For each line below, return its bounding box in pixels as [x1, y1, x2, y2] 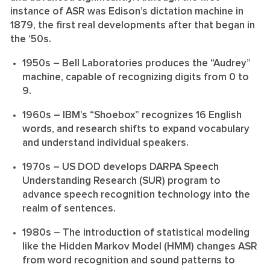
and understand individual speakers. [22, 137, 189, 148]
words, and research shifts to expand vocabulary [22, 124, 250, 134]
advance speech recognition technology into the [22, 189, 250, 200]
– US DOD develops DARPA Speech [51, 162, 219, 172]
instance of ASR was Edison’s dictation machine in [10, 6, 243, 17]
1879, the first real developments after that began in [10, 20, 255, 31]
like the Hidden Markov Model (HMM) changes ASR [22, 241, 257, 252]
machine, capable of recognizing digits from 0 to [22, 72, 249, 83]
